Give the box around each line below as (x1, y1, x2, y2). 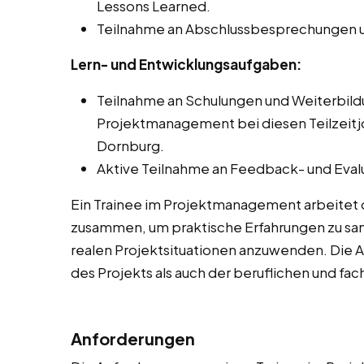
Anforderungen (71, 328, 195, 349)
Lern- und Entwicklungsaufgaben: (71, 55, 301, 74)
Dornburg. (97, 136, 164, 155)
